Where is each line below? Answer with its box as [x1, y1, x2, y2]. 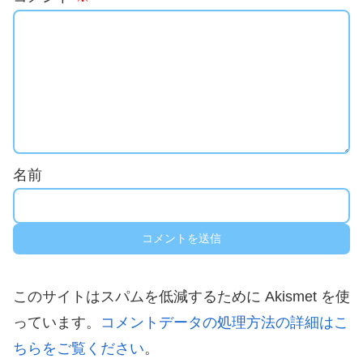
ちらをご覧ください [13, 340, 144, 357]
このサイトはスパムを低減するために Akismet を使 [13, 288, 350, 305]
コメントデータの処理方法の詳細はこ [100, 314, 348, 331]
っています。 [13, 314, 100, 331]
